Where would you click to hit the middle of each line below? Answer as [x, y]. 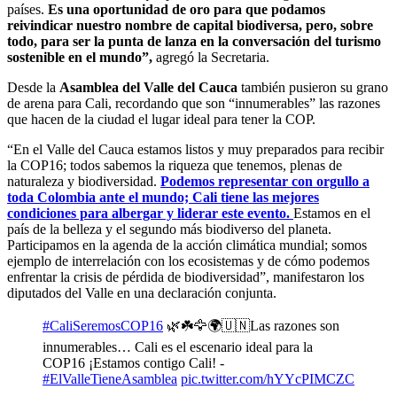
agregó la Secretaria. [211, 58]
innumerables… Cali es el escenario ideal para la [178, 347]
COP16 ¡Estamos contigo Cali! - [133, 363]
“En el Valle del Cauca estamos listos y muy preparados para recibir [195, 150]
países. [27, 10]
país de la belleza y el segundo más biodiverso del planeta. [169, 230]
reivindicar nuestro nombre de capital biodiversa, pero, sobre [190, 26]
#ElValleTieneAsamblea [110, 379]
